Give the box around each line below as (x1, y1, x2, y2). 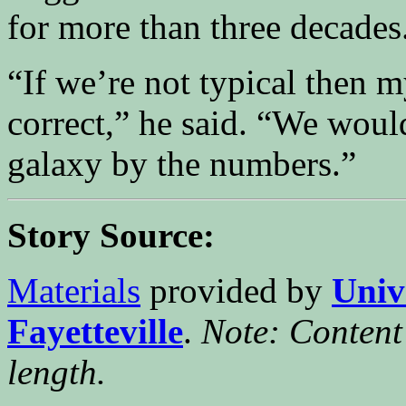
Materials (7, 270, 140, 310)
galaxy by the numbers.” (7, 143, 356, 183)
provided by (140, 270, 332, 310)
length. (7, 352, 106, 391)
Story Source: (7, 215, 215, 255)
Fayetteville (7, 311, 183, 351)
